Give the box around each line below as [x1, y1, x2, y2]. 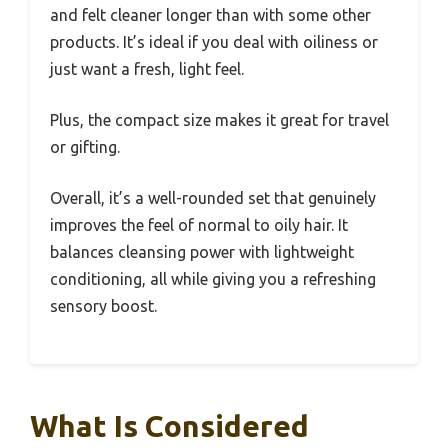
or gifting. [50, 138, 120, 157]
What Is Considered [30, 409, 309, 444]
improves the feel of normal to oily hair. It [50, 216, 348, 235]
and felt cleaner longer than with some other [50, 6, 371, 25]
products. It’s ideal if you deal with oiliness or [50, 33, 378, 52]
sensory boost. [50, 297, 157, 316]
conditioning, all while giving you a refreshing [50, 270, 376, 289]
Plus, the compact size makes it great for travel [50, 111, 389, 130]
